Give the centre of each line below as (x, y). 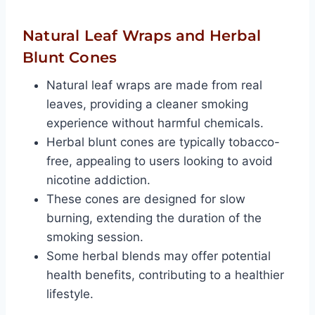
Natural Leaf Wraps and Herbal (142, 36)
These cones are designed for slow (146, 199)
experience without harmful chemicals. (155, 123)
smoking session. (95, 237)
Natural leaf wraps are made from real (154, 85)
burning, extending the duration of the (154, 218)
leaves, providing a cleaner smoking (147, 104)
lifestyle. (70, 294)
